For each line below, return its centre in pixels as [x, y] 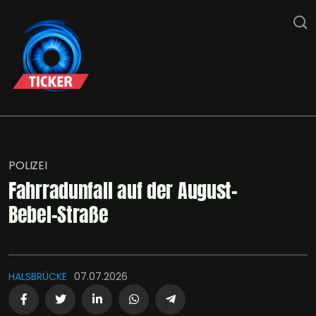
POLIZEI [28, 165]
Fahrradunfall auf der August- [123, 190]
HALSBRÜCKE [38, 276]
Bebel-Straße [59, 214]
